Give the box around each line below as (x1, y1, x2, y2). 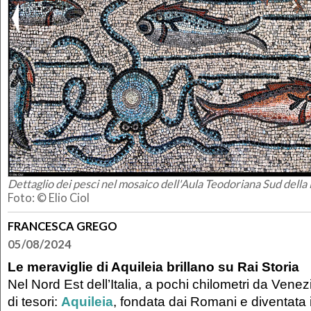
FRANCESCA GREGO (8, 219, 117, 233)
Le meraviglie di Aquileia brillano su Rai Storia (8, 259, 299, 275)
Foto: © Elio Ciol (8, 190, 90, 205)
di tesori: (8, 294, 61, 310)
